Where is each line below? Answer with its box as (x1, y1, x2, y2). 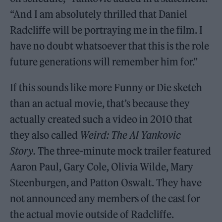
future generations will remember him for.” (10, 55, 198, 68)
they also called (10, 129, 80, 141)
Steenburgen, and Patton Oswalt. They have (10, 176, 202, 189)
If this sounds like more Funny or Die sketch (10, 81, 203, 94)
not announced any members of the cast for (10, 192, 201, 205)
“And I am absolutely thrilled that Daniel (10, 8, 188, 20)
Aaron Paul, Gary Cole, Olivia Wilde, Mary (10, 161, 194, 173)
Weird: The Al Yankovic (80, 129, 181, 141)
